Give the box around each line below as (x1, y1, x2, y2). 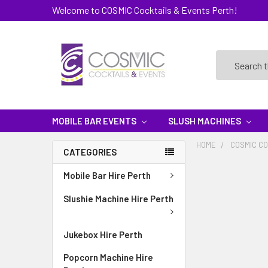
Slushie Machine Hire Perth (63, 193, 173, 204)
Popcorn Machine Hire (63, 252, 153, 263)
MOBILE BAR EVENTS (52, 115, 138, 126)
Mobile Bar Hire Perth (63, 170, 151, 181)
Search (216, 51, 243, 63)
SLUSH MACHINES (168, 115, 243, 126)
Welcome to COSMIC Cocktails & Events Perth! (52, 4, 237, 16)
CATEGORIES (63, 147, 117, 157)
